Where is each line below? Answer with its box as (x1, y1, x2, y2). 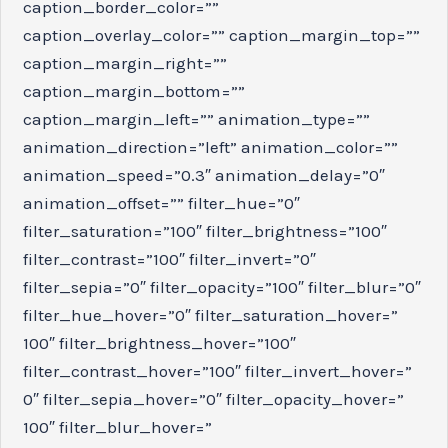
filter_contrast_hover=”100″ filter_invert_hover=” (23, 360, 413, 381)
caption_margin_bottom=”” (23, 80, 246, 101)
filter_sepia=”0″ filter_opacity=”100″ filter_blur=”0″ (23, 276, 422, 297)
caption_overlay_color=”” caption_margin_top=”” (23, 24, 421, 45)
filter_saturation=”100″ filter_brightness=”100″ (23, 220, 388, 241)
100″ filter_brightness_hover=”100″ (23, 332, 297, 353)
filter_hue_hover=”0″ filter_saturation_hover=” (23, 304, 399, 325)
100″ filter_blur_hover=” (23, 416, 213, 437)
